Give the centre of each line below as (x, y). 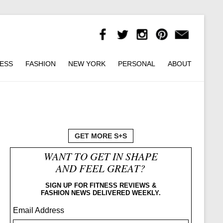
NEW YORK (87, 64)
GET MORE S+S (101, 136)
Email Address (38, 211)
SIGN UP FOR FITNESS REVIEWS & (101, 186)
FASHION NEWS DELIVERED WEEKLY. (101, 193)
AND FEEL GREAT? (101, 168)
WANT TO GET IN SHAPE (101, 157)
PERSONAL (137, 64)
